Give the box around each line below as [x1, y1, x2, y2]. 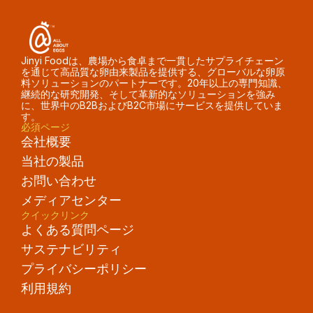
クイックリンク [21, 209, 89, 221]
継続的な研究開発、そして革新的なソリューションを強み [21, 88, 275, 101]
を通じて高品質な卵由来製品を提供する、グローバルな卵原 [21, 66, 285, 78]
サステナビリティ [21, 242, 122, 257]
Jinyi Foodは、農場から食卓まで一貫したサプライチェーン [21, 54, 284, 67]
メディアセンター [21, 193, 122, 208]
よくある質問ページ [21, 222, 134, 238]
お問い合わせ [21, 173, 96, 189]
